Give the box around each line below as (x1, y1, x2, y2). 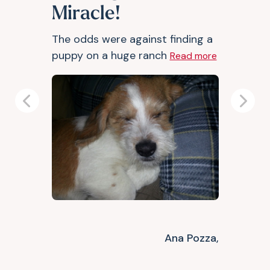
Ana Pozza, (164, 230, 219, 245)
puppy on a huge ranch (51, 48, 170, 63)
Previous (26, 100, 69, 115)
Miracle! (51, 5, 121, 24)
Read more (169, 49, 217, 62)
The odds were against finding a (51, 32, 213, 46)
